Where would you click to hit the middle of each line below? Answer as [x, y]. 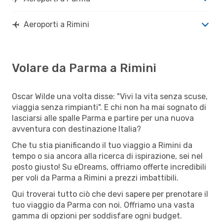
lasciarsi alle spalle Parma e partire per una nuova [103, 118]
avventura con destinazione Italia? [76, 129]
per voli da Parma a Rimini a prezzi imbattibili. [95, 178]
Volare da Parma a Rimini [84, 68]
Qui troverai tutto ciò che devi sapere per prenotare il [110, 194]
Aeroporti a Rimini [56, 24]
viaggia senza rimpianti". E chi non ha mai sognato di [109, 107]
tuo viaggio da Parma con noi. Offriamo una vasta [103, 205]
